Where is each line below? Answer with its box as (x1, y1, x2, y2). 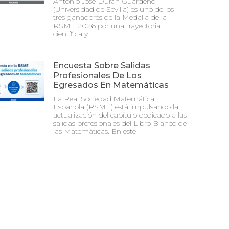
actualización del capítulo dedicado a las (53, 110, 187, 120)
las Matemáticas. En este (53, 127, 136, 136)
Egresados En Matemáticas (53, 80, 169, 90)
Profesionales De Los (53, 71, 142, 80)
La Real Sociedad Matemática (53, 94, 154, 103)
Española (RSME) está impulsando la (53, 102, 178, 111)
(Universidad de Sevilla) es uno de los (53, 5, 174, 14)
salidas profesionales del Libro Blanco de (53, 119, 187, 128)
